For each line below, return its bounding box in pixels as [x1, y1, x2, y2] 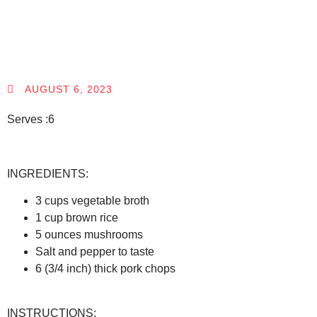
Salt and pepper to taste [35, 246, 154, 258]
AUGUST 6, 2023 [25, 83, 113, 96]
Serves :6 [7, 113, 54, 126]
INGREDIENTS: [7, 167, 88, 180]
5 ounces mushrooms [35, 229, 143, 241]
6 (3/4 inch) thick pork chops [35, 263, 175, 275]
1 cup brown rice [35, 212, 118, 224]
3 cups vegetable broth [35, 195, 149, 207]
